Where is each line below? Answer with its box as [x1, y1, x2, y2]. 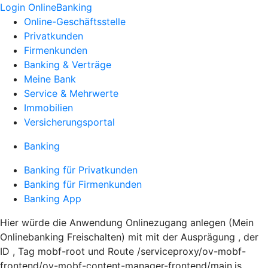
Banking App [24, 193, 81, 205]
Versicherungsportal [24, 116, 115, 128]
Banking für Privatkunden [24, 164, 138, 176]
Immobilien [24, 102, 73, 114]
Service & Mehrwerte [24, 87, 118, 99]
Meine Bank [24, 73, 76, 85]
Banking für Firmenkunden [24, 178, 142, 190]
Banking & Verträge [24, 59, 111, 71]
